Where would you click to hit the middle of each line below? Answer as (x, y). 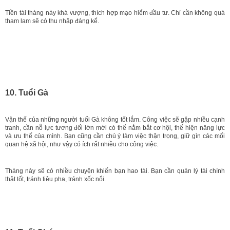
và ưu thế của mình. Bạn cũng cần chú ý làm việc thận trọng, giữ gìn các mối (115, 136)
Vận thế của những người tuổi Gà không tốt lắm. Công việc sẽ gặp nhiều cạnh (115, 119)
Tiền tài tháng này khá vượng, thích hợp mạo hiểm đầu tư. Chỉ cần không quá (115, 13)
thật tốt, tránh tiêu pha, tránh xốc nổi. (55, 179)
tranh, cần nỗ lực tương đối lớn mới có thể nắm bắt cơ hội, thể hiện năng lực (115, 128)
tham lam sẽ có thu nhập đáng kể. (52, 21)
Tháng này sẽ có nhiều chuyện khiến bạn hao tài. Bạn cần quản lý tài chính (115, 171)
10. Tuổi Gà (27, 92)
